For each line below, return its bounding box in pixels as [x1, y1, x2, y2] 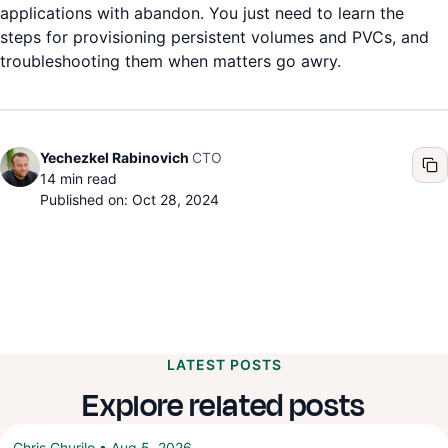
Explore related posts [82, 383, 366, 429]
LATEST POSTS [166, 356, 282, 374]
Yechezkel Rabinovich [40, 149, 189, 167]
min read [56, 170, 117, 188]
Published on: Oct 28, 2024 [40, 191, 219, 209]
